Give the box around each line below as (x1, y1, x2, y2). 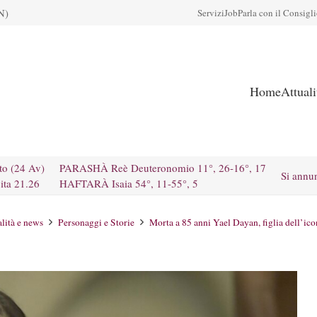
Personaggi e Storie (57, 216, 134, 229)
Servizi (197, 6, 224, 19)
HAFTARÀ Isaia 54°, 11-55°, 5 (59, 176, 198, 190)
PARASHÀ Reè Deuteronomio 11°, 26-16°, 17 (59, 161, 266, 175)
